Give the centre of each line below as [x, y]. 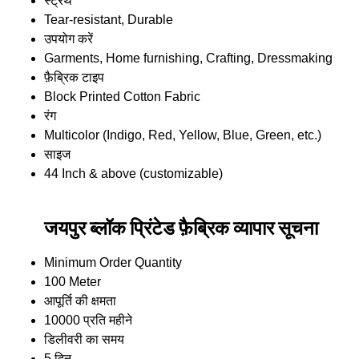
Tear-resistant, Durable [109, 19]
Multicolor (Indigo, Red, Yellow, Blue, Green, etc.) [183, 135]
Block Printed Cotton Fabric [122, 96]
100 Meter [73, 282]
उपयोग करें [69, 38]
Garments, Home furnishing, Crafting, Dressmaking [188, 58]
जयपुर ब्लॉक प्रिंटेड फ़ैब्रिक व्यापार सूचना [181, 228]
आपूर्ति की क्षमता [80, 301]
